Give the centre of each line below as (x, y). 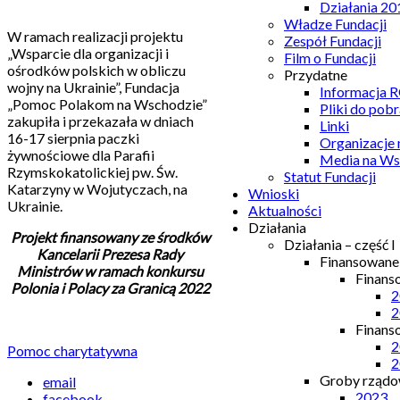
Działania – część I (340, 244)
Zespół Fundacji (333, 41)
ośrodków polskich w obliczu (96, 70)
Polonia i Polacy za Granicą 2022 (110, 287)
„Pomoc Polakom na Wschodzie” (107, 104)
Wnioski (274, 193)
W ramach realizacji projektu (95, 36)
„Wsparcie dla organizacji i (88, 53)
